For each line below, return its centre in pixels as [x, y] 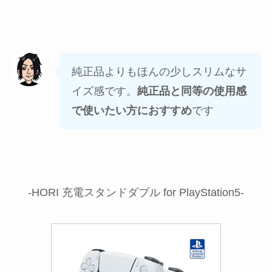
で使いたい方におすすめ [131, 110]
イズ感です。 [104, 91]
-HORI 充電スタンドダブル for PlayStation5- [136, 192]
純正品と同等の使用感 [192, 91]
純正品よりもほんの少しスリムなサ [159, 71]
